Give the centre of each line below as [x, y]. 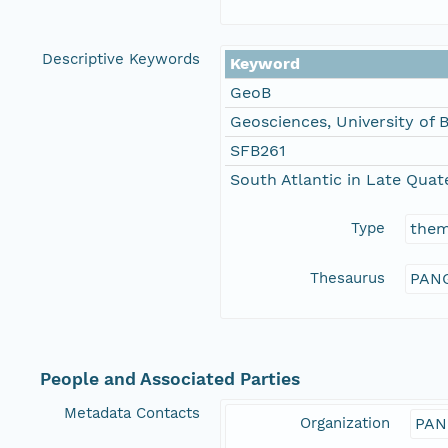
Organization [345, 423]
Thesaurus [347, 278]
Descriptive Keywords [121, 59]
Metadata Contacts [132, 413]
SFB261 [258, 151]
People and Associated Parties [170, 379]
